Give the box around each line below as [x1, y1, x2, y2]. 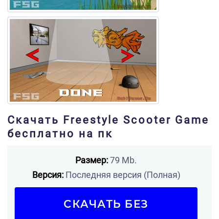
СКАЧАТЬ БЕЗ [64, 197, 149, 210]
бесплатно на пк [7, 128, 113, 140]
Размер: [75, 155, 108, 165]
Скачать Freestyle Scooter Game [7, 114, 209, 126]
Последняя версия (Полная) [63, 170, 180, 180]
